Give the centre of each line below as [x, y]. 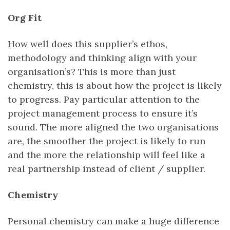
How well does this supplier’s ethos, [88, 44]
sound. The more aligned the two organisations [113, 127]
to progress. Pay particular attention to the [104, 99]
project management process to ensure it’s [103, 113]
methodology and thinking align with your [102, 57]
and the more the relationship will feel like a [107, 155]
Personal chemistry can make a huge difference [113, 221]
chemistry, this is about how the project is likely [115, 85]
